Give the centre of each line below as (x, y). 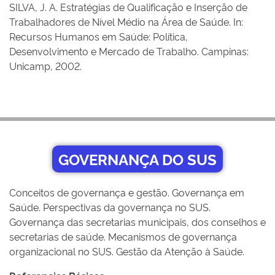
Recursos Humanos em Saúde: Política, (99, 36)
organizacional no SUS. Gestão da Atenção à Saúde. (127, 251)
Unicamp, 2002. (45, 66)
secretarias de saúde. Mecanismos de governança (123, 236)
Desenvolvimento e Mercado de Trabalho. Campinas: (129, 51)
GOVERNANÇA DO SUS (137, 159)
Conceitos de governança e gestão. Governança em (127, 192)
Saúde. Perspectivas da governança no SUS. (110, 207)
